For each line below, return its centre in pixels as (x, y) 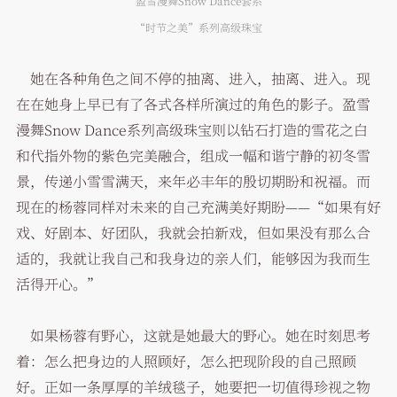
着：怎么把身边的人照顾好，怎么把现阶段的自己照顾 (186, 362)
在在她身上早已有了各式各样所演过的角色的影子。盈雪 (193, 105)
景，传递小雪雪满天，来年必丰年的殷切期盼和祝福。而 (193, 182)
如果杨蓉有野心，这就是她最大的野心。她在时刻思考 (193, 336)
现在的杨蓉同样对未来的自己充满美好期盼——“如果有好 (198, 207)
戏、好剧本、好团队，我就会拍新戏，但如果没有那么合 (193, 233)
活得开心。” (58, 284)
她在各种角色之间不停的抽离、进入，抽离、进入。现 (193, 79)
